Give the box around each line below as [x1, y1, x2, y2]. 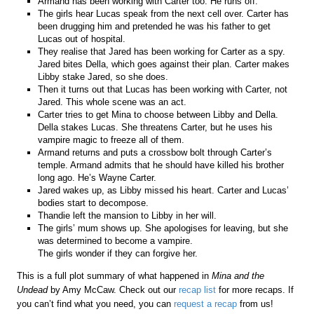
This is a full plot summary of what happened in [17, 270, 212, 281]
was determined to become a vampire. [38, 235, 193, 246]
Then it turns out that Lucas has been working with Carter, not [38, 83, 288, 95]
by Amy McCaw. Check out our [50, 284, 179, 295]
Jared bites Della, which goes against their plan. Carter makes [38, 58, 290, 69]
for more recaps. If [216, 284, 294, 295]
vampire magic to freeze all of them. [38, 134, 185, 145]
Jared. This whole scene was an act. [38, 96, 187, 107]
